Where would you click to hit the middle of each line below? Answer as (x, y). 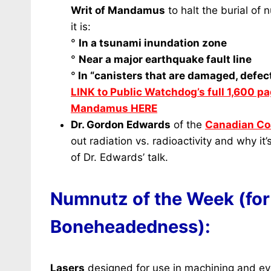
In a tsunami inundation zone (153, 43)
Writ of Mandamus (118, 10)
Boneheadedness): (130, 227)
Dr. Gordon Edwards (121, 125)
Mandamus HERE (114, 108)
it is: (81, 27)
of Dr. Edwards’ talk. (119, 157)
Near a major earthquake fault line (165, 59)
